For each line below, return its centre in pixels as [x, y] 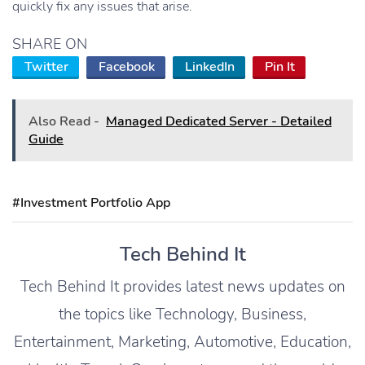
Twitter [46, 67]
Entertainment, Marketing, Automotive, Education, [182, 343]
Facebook [127, 67]
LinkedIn [210, 67]
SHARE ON [50, 44]
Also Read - [64, 122]
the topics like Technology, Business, [182, 315]
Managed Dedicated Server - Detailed [219, 122]
